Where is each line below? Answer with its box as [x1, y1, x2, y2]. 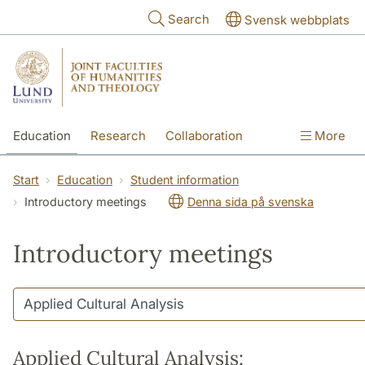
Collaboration [165, 127, 243, 143]
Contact [105, 162, 151, 178]
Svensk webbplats [244, 12, 350, 28]
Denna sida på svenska [187, 194, 314, 209]
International [13, 162, 86, 178]
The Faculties [170, 162, 249, 178]
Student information [130, 172, 239, 187]
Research [90, 127, 146, 143]
